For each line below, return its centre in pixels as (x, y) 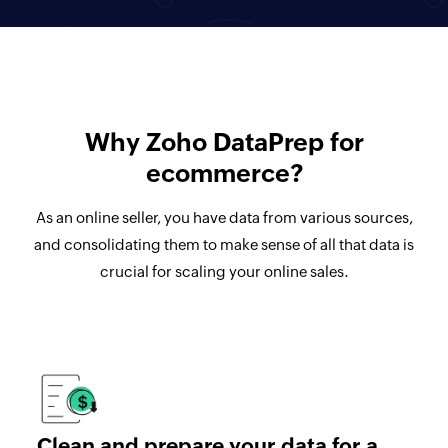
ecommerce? (224, 172)
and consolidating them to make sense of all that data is (224, 244)
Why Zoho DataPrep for (224, 141)
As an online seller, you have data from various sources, (224, 217)
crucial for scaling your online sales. (224, 271)
